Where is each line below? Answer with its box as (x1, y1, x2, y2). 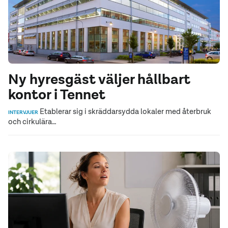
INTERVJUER (8, 108, 38, 116)
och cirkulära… (8, 116, 56, 126)
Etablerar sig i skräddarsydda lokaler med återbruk (38, 106, 211, 116)
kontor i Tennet (8, 84, 105, 104)
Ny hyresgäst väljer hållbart (8, 69, 190, 89)
